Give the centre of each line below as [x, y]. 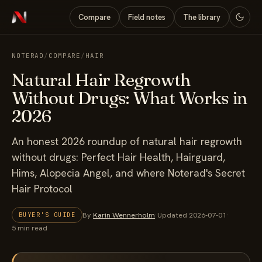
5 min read [30, 228]
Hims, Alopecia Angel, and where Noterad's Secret [128, 173]
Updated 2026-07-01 [192, 215]
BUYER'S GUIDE [47, 215]
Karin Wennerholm [124, 215]
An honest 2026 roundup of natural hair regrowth [127, 141]
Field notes [147, 17]
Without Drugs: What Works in [129, 98]
